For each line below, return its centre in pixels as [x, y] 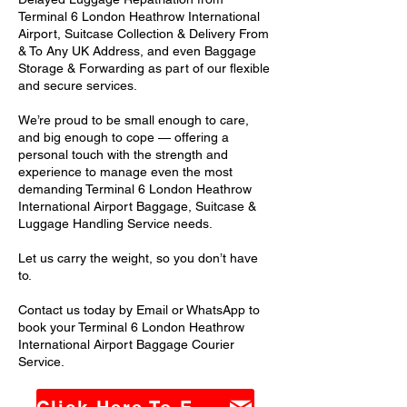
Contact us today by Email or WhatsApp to [139, 310]
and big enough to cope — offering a [124, 137]
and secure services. [78, 85]
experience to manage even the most [125, 172]
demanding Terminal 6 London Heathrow [135, 189]
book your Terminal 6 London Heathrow [131, 327]
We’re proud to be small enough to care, [134, 120]
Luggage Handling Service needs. [115, 223]
